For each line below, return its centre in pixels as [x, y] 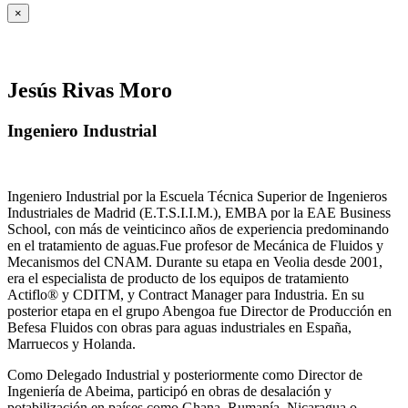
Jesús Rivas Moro [90, 90]
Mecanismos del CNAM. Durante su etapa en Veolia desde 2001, [195, 262]
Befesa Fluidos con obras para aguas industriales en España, [179, 328]
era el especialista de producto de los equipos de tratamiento [178, 279]
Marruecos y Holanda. [71, 344]
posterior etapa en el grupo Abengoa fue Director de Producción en [199, 311]
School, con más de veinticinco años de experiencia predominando [198, 229]
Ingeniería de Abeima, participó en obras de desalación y [169, 392]
